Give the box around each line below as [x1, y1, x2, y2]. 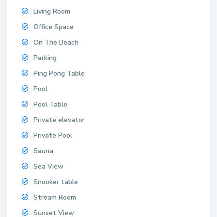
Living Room [33, 6, 71, 16]
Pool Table [33, 99, 68, 109]
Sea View [33, 161, 64, 171]
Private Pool [33, 130, 73, 140]
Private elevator [33, 115, 85, 124]
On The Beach [33, 37, 79, 47]
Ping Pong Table [33, 68, 85, 78]
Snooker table [33, 177, 78, 186]
